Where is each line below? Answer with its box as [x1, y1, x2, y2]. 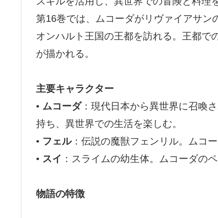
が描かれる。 [36, 48, 94, 59]
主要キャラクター [36, 83, 114, 94]
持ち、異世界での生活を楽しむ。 [36, 118, 182, 129]
